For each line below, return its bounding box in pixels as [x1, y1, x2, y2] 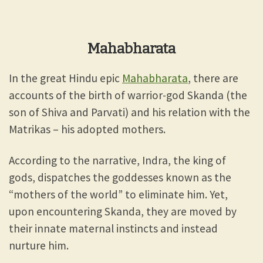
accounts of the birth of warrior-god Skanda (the [9, 87, 247, 102]
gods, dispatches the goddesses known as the [9, 170, 231, 184]
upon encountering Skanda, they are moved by [9, 204, 237, 218]
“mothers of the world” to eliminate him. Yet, [9, 187, 228, 201]
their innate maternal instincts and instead [9, 221, 218, 235]
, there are [188, 70, 238, 85]
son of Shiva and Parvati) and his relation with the [9, 104, 250, 119]
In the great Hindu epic [9, 70, 122, 85]
